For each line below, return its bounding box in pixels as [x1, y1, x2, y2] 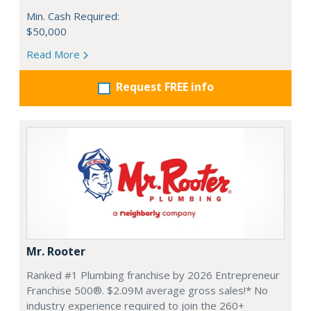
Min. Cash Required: [26, 9, 119, 23]
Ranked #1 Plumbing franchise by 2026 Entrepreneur [26, 268, 280, 282]
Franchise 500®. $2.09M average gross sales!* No [26, 283, 268, 297]
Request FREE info [115, 79, 214, 94]
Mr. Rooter [26, 244, 85, 259]
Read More [26, 47, 83, 61]
